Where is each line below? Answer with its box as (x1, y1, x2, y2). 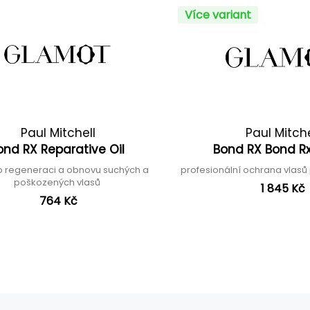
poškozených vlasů (14, 176, 103, 189)
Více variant (184, 7, 251, 23)
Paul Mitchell (21, 125, 96, 141)
